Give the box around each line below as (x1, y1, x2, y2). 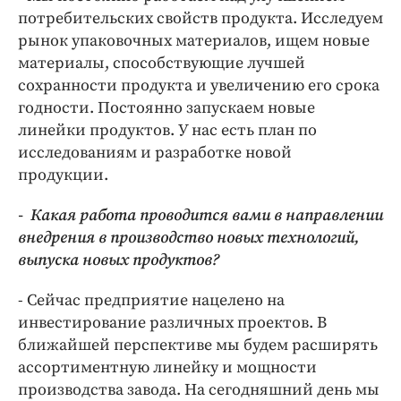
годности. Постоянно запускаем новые (18, 98, 315, 119)
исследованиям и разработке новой (18, 142, 292, 164)
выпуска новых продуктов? (18, 250, 219, 271)
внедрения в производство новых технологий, (18, 227, 359, 249)
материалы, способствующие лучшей (18, 53, 305, 74)
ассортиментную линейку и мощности (18, 357, 317, 379)
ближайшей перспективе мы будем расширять (18, 335, 378, 356)
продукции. (18, 165, 108, 186)
